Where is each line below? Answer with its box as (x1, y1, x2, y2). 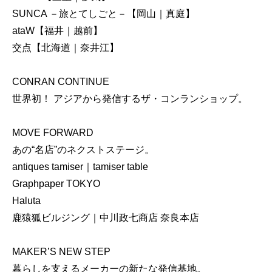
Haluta (12, 195, 41, 206)
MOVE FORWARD (12, 127, 93, 138)
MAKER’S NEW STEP (12, 246, 110, 257)
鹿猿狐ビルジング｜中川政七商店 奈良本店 (12, 212, 199, 223)
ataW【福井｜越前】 (12, 25, 103, 36)
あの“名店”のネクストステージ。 (12, 144, 154, 155)
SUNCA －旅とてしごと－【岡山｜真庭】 (12, 8, 195, 19)
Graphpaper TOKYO (12, 178, 100, 189)
